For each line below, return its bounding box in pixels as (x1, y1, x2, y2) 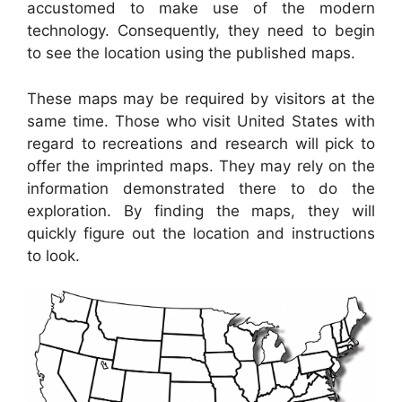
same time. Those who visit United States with (27, 111, 375, 130)
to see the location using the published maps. (27, 44, 355, 63)
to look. (27, 246, 80, 265)
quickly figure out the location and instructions (27, 223, 375, 242)
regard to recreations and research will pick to (27, 134, 375, 153)
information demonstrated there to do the (27, 179, 375, 197)
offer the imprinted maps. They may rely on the (27, 156, 375, 175)
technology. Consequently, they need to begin (27, 22, 375, 40)
